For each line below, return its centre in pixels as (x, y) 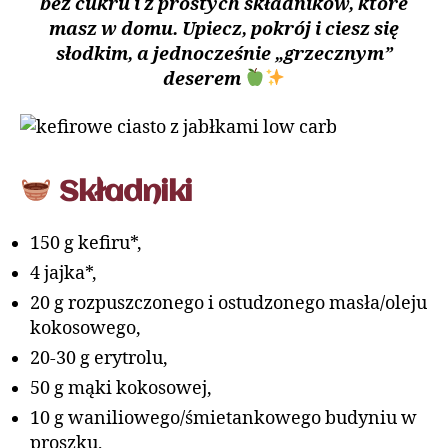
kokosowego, (85, 329)
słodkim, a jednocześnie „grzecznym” (224, 54)
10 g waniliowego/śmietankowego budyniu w (223, 419)
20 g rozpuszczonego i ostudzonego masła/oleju (228, 304)
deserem (201, 79)
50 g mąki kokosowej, (121, 389)
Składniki (122, 193)
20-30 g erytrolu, (99, 359)
